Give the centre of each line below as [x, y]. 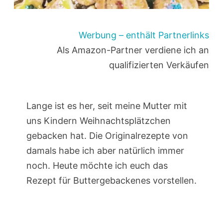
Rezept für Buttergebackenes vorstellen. [111, 180]
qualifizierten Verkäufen [159, 65]
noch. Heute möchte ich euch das [97, 165]
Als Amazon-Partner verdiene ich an [133, 50]
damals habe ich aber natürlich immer [105, 150]
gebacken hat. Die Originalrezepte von [107, 135]
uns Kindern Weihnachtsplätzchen [98, 120]
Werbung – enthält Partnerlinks [144, 35]
